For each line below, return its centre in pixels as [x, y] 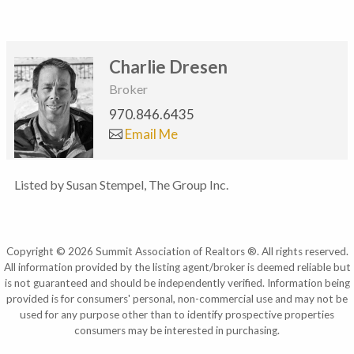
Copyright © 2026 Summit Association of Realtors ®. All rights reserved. [177, 251]
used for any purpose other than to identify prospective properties [177, 314]
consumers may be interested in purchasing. [177, 330]
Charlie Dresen [168, 67]
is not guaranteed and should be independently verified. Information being [177, 282]
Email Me [150, 134]
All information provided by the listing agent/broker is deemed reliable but [177, 267]
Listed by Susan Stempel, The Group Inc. [121, 184]
